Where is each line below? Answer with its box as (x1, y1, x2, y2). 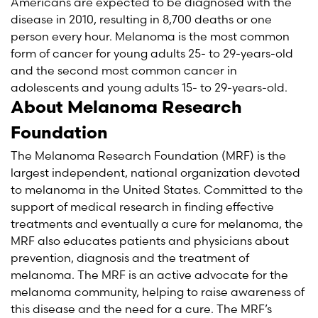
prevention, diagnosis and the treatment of (11, 251, 249, 265)
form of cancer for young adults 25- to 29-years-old (11, 46, 293, 60)
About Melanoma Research (11, 100, 242, 117)
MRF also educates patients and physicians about (11, 234, 289, 248)
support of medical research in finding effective (11, 199, 274, 214)
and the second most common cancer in (11, 63, 237, 77)
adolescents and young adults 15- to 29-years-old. (11, 80, 287, 94)
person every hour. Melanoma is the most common (11, 29, 290, 43)
